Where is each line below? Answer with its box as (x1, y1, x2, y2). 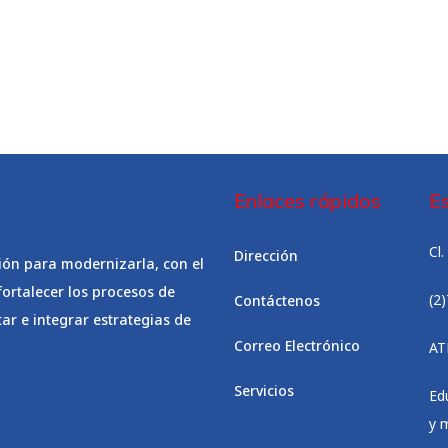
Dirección (234, 246, 298, 265)
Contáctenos (234, 291, 320, 310)
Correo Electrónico (234, 336, 360, 355)
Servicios (234, 381, 294, 400)
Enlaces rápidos (234, 188, 381, 213)
